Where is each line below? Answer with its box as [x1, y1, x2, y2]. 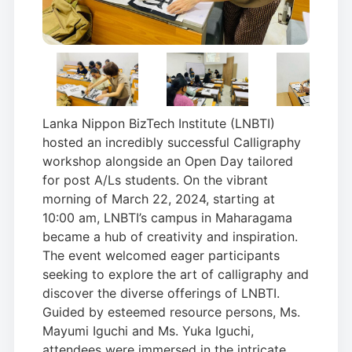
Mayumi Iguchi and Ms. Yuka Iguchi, [42, 323, 254, 339]
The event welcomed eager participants [42, 247, 280, 263]
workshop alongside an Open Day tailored [42, 153, 293, 169]
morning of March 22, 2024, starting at [42, 191, 275, 207]
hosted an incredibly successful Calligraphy [42, 134, 301, 150]
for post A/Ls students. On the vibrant [42, 172, 268, 188]
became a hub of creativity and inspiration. [42, 229, 298, 244]
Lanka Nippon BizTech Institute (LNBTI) [42, 115, 275, 131]
